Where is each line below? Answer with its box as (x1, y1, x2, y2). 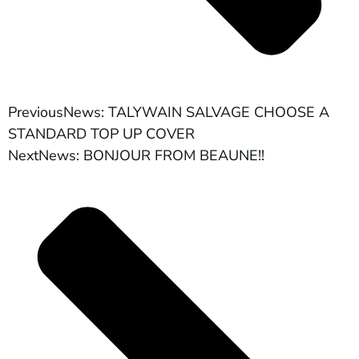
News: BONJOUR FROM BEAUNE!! (38, 145, 264, 165)
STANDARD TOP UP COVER (8, 123, 195, 143)
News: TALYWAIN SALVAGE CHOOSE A (63, 102, 329, 122)
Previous (8, 102, 63, 122)
